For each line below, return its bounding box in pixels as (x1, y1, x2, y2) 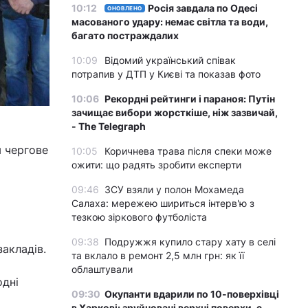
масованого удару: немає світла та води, (71, 16, 268, 27)
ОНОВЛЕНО (107, 5, 143, 12)
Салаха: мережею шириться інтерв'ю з (71, 197, 254, 209)
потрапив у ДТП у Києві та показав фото (71, 68, 261, 80)
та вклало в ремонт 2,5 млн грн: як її (71, 250, 244, 261)
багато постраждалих (71, 30, 179, 41)
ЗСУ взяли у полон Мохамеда (104, 184, 244, 195)
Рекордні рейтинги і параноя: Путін (104, 93, 275, 104)
